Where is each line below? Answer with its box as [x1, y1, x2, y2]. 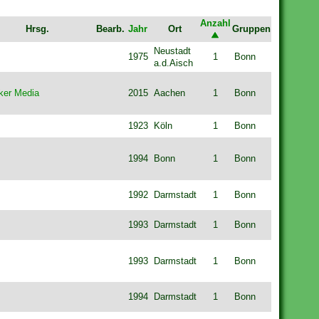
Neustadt [153, 46, 191, 57]
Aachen [153, 88, 185, 99]
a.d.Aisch [153, 58, 193, 69]
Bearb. [95, 23, 125, 35]
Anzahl [199, 18, 231, 29]
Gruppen [231, 23, 271, 35]
